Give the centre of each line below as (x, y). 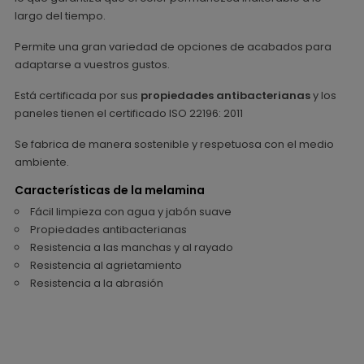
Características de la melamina (110, 190)
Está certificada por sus (78, 95)
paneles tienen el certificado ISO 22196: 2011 (129, 113)
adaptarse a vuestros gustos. (92, 64)
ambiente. (42, 162)
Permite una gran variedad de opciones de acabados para (173, 46)
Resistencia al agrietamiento (106, 265)
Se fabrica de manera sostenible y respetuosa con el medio (174, 144)
